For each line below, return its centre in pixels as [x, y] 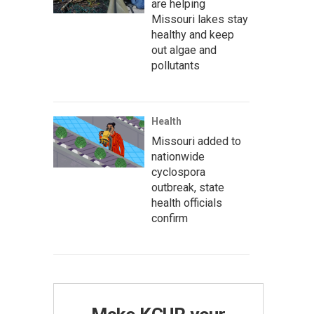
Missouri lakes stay [200, 19]
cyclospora [178, 172]
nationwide [178, 157]
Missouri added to [196, 141]
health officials [187, 203]
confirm [170, 218]
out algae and [184, 50]
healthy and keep [193, 35]
